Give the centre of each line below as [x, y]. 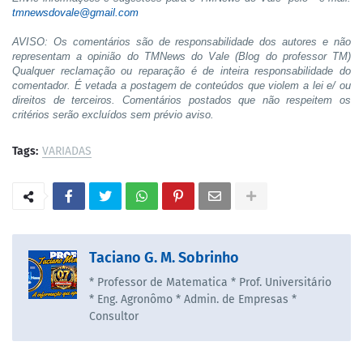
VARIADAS [67, 152]
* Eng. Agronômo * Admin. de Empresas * [193, 300]
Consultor [114, 317]
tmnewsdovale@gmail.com [75, 13]
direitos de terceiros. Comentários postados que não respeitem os [181, 100]
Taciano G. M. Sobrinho [164, 258]
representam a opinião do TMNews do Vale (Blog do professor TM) [181, 57]
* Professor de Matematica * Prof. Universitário [210, 283]
